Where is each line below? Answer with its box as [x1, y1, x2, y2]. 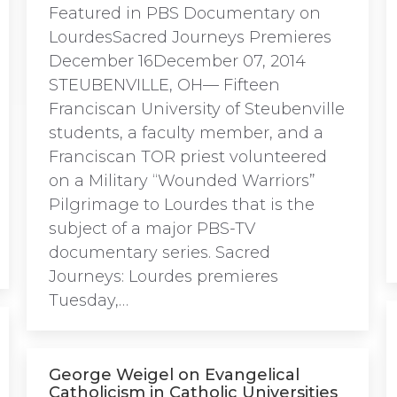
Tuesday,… [49, 291, 128, 310]
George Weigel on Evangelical [49, 365, 300, 385]
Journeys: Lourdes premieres [49, 267, 278, 286]
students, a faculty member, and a [49, 123, 323, 143]
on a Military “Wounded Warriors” [49, 171, 315, 191]
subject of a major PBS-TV [49, 219, 255, 238]
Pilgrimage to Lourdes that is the [49, 195, 315, 214]
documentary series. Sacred [49, 243, 270, 262]
